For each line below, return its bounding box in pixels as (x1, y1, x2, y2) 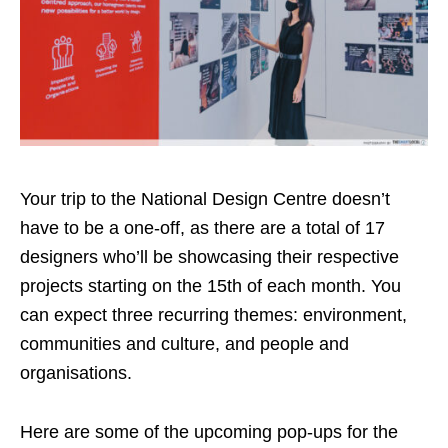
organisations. (20, 363, 137, 384)
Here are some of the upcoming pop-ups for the (20, 422, 398, 443)
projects (20, 276, 88, 297)
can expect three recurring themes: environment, (20, 305, 407, 326)
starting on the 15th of (88, 276, 267, 297)
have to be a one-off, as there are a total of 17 (20, 218, 385, 239)
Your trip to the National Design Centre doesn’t (20, 189, 390, 210)
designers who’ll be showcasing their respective (20, 247, 399, 268)
